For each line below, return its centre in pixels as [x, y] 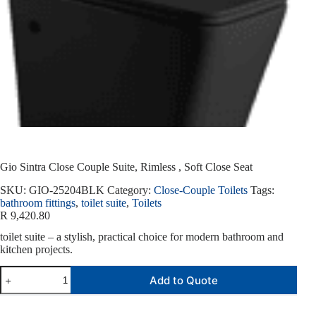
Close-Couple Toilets [201, 190]
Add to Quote [184, 280]
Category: [130, 190]
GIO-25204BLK [67, 190]
